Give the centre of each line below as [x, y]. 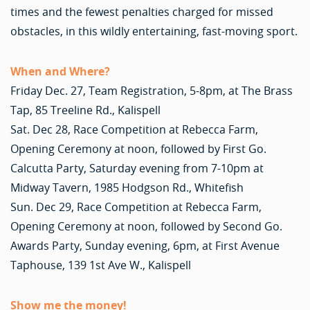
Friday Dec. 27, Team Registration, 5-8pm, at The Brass [152, 90]
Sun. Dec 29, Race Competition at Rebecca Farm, [136, 207]
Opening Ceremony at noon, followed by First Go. [138, 148]
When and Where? [60, 71]
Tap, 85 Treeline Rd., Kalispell [85, 110]
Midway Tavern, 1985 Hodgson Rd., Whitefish [127, 187]
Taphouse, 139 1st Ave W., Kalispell [101, 265]
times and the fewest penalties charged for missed [142, 11]
